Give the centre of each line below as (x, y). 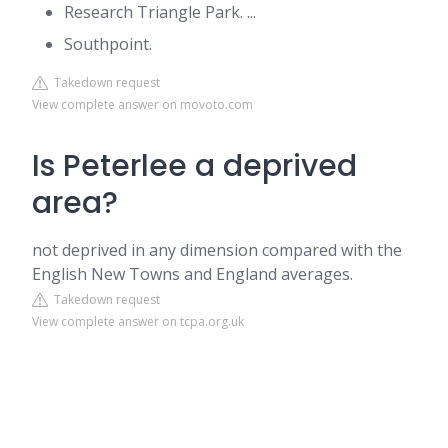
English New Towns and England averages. (192, 274)
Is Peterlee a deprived (194, 166)
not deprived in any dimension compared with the (217, 250)
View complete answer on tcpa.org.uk (138, 321)
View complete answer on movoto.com (142, 104)
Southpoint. (108, 44)
